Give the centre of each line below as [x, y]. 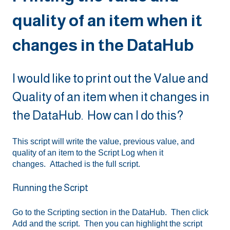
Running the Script [50, 188]
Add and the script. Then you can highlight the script [107, 223]
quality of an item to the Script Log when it [88, 153]
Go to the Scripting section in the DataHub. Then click [110, 212]
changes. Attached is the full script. [76, 164]
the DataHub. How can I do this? [98, 115]
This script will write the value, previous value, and [103, 142]
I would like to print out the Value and [110, 78]
